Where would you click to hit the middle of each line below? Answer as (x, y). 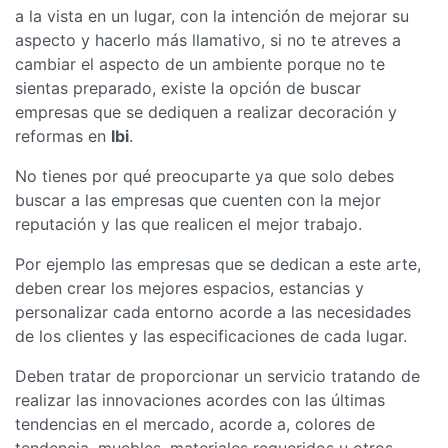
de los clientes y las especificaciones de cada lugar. (211, 335)
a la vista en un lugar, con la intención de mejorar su (212, 15)
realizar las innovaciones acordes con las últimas (200, 399)
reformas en (63, 135)
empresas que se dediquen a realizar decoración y (206, 111)
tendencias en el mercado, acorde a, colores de (195, 423)
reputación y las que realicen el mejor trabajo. (188, 223)
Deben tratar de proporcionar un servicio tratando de (217, 375)
